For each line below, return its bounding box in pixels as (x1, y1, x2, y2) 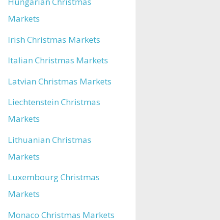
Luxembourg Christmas (8, 171, 100, 183)
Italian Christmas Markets (8, 55, 108, 66)
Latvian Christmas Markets (8, 75, 111, 87)
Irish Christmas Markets (8, 33, 100, 45)
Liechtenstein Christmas (8, 96, 100, 108)
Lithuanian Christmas (8, 134, 91, 145)
